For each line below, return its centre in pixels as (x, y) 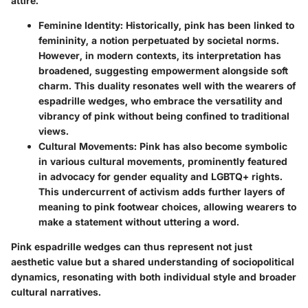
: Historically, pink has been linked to (207, 25)
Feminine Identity (79, 25)
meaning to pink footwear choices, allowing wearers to (167, 206)
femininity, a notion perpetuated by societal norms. (159, 40)
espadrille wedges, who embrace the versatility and (161, 100)
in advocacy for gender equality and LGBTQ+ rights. (161, 176)
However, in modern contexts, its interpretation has (160, 55)
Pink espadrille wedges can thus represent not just (132, 246)
